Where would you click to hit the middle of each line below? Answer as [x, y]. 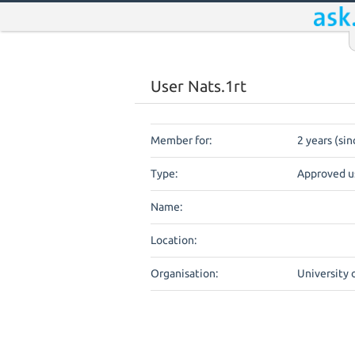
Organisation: [184, 273]
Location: [174, 240]
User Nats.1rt [198, 86]
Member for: [181, 140]
